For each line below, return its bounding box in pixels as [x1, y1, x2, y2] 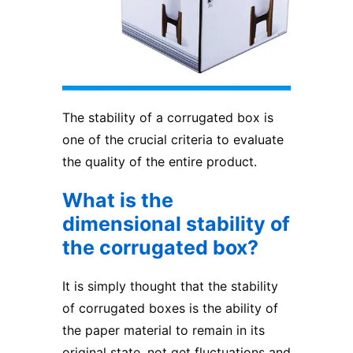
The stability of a [62, 110, 167, 126]
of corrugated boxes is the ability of [62, 300, 278, 317]
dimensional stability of [62, 212, 290, 236]
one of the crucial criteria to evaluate [62, 132, 284, 148]
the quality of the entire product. [62, 154, 257, 170]
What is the [62, 188, 173, 213]
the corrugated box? [62, 236, 258, 260]
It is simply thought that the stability [62, 278, 278, 295]
